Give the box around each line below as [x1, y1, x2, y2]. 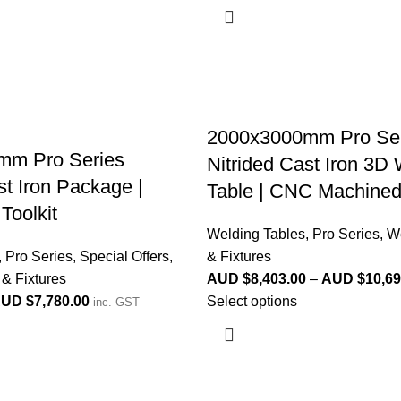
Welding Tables [206, 226, 305, 242]
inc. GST [93, 295, 140, 309]
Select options [206, 294, 297, 309]
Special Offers [80, 249, 169, 264]
